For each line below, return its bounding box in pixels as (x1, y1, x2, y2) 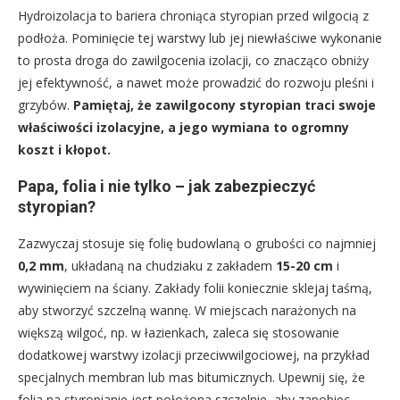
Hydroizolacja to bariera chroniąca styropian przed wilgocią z (18, 7, 369, 25)
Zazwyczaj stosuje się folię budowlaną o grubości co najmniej (18, 235, 376, 253)
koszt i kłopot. (18, 141, 111, 159)
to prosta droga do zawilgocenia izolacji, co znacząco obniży (18, 52, 369, 70)
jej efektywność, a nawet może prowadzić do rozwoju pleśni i (18, 74, 374, 92)
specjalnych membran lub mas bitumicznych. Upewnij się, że (18, 369, 365, 387)
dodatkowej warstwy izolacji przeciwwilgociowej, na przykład (18, 346, 370, 364)
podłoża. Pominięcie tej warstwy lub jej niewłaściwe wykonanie (18, 29, 382, 47)
